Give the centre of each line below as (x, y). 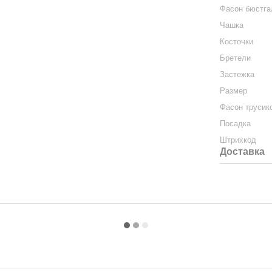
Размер (235, 90)
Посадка (236, 123)
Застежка (237, 74)
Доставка (243, 151)
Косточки (237, 41)
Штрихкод (238, 140)
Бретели (236, 58)
